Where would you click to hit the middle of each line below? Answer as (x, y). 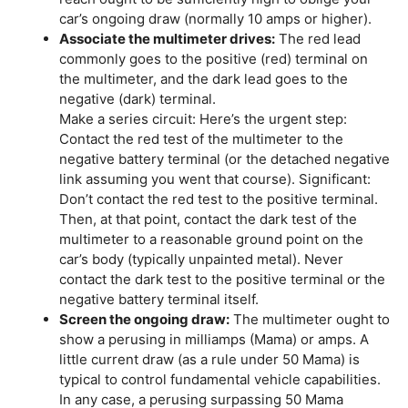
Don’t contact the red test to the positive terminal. (219, 199)
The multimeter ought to (310, 319)
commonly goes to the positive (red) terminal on (214, 58)
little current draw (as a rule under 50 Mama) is (209, 359)
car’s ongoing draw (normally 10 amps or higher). (215, 18)
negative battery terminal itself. (159, 299)
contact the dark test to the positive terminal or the (222, 279)
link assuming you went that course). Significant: (215, 178)
